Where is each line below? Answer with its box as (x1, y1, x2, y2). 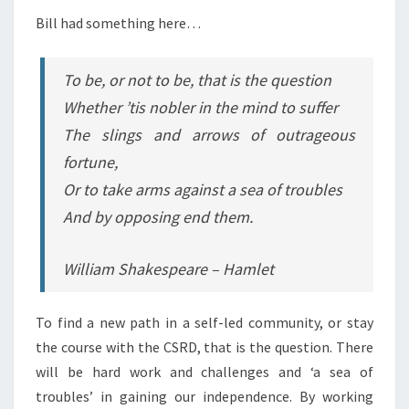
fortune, (63, 152, 119, 173)
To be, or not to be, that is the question (63, 69, 332, 90)
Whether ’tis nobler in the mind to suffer (63, 97, 339, 118)
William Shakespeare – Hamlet (63, 258, 275, 279)
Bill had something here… (36, 14, 201, 32)
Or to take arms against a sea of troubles (63, 179, 343, 200)
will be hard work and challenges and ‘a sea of (36, 362, 373, 381)
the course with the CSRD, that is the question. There (36, 338, 373, 356)
